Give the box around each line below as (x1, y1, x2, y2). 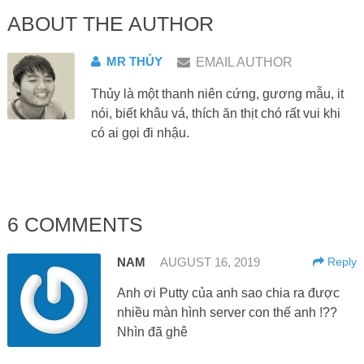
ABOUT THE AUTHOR (6, 11, 214, 35)
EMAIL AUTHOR (195, 54, 292, 69)
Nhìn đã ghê (116, 324, 188, 339)
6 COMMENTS (6, 212, 143, 236)
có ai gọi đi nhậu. (90, 125, 189, 140)
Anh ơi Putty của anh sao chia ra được (116, 285, 340, 300)
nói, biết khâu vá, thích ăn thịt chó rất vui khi (90, 106, 340, 120)
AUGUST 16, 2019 (159, 254, 260, 269)
